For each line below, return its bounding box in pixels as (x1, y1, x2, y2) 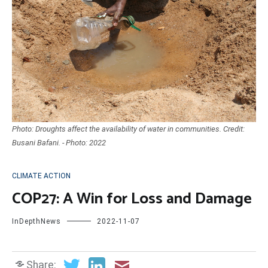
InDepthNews (12, 217, 61, 226)
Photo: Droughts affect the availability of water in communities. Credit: (12, 124, 245, 134)
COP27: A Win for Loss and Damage (12, 186, 252, 212)
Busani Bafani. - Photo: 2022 (12, 138, 106, 148)
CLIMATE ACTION (12, 172, 71, 181)
